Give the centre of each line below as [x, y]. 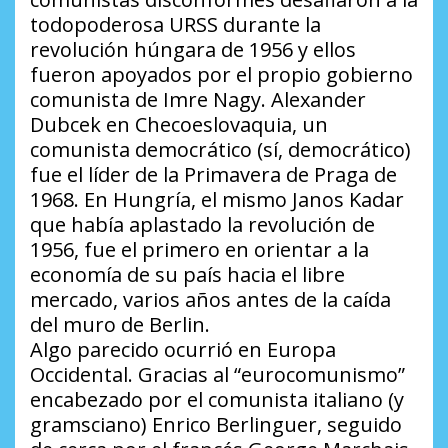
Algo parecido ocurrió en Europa [183, 349]
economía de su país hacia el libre [187, 274]
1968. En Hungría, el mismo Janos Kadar [217, 199]
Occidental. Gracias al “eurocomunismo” [217, 374]
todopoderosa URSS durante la [175, 24]
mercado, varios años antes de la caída [210, 299]
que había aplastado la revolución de [202, 224]
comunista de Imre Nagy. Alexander [198, 99]
